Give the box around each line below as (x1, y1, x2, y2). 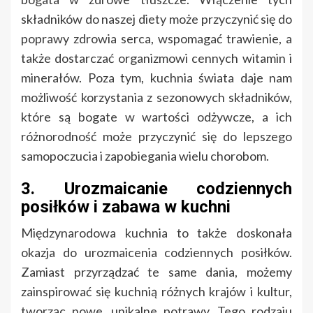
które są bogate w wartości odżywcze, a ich (21, 109, 292, 125)
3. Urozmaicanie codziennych (21, 179, 292, 199)
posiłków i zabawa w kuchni (21, 197, 231, 217)
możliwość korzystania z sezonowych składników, (21, 89, 292, 105)
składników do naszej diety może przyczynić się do (21, 11, 292, 27)
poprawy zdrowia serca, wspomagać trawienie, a (21, 31, 292, 47)
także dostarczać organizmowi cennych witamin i (21, 50, 292, 66)
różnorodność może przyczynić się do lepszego (21, 129, 292, 145)
